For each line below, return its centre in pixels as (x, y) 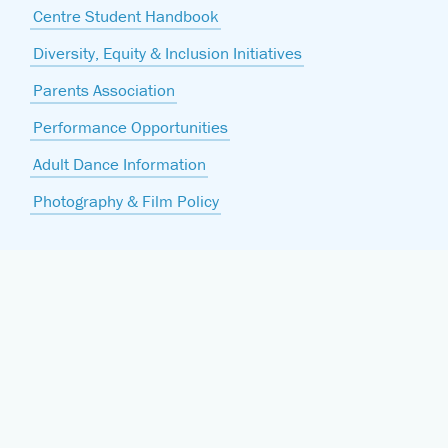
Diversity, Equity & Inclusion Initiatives (167, 53)
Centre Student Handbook (125, 16)
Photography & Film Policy (125, 201)
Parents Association (103, 90)
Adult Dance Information (119, 164)
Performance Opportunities (130, 127)
